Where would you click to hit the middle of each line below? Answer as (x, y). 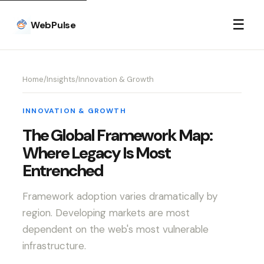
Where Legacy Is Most (96, 153)
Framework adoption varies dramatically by (120, 196)
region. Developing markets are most (106, 213)
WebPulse (53, 25)
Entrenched (62, 171)
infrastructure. (54, 246)
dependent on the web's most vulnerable (115, 229)
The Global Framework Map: (117, 135)
